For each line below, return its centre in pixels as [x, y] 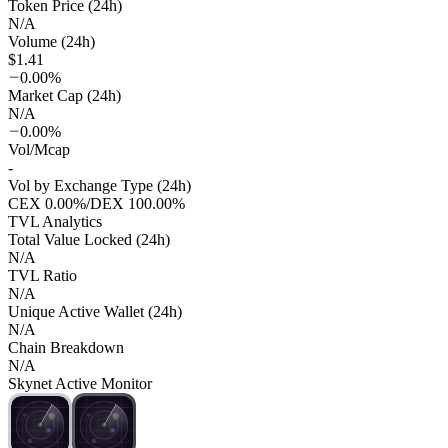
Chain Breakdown [66, 348]
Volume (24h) [51, 42]
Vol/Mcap [39, 150]
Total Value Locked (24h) [89, 240]
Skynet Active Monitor [80, 384]
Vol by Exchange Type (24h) [99, 186]
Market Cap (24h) [64, 96]
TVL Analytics [55, 222]
